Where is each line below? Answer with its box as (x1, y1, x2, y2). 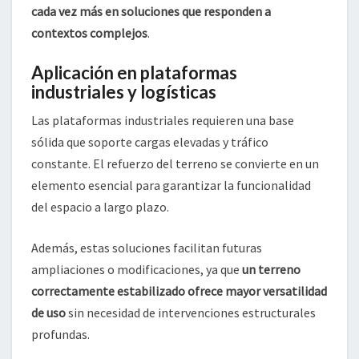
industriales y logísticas (31, 81, 216, 103)
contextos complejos (31, 25, 147, 42)
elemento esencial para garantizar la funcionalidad (31, 177, 311, 194)
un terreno (242, 261, 301, 278)
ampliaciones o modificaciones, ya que (31, 261, 242, 278)
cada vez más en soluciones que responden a (31, 3, 271, 20)
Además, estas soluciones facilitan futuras (31, 240, 262, 256)
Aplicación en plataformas (31, 62, 237, 84)
